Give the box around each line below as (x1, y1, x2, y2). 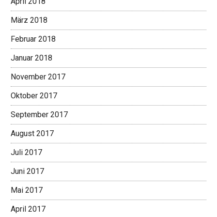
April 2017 (11, 204, 46, 214)
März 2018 (11, 15, 48, 25)
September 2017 (11, 110, 68, 120)
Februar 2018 (11, 34, 56, 44)
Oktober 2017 (11, 91, 58, 101)
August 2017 (11, 129, 54, 139)
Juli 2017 (11, 148, 43, 157)
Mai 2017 (11, 186, 43, 195)
